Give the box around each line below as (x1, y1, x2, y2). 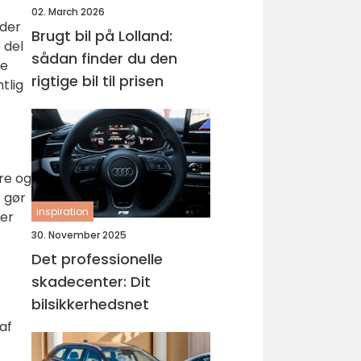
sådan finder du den (31, 48, 177, 68)
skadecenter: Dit (31, 272, 151, 292)
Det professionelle (31, 249, 163, 269)
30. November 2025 (31, 228, 127, 242)
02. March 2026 (31, 5, 105, 19)
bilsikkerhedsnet (31, 294, 149, 314)
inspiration (36, 205, 89, 218)
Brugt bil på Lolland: (31, 26, 172, 46)
